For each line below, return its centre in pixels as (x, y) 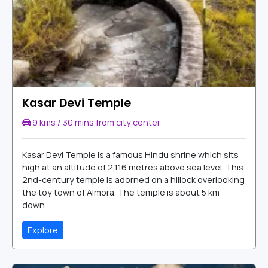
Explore (43, 230)
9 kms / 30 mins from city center (95, 123)
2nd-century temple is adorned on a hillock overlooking (133, 180)
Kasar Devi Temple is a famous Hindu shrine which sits (130, 155)
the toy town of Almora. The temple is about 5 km (121, 193)
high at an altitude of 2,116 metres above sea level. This (133, 167)
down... (36, 205)
